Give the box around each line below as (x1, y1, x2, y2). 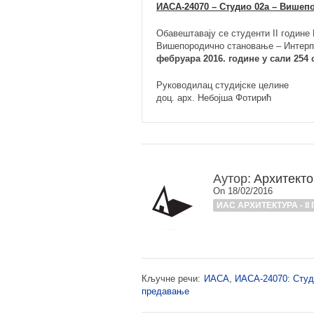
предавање (142, 286, 189, 296)
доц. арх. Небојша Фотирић (156, 93, 271, 103)
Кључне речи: (142, 273, 200, 284)
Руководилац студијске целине (156, 80, 289, 90)
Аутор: (213, 172, 251, 186)
